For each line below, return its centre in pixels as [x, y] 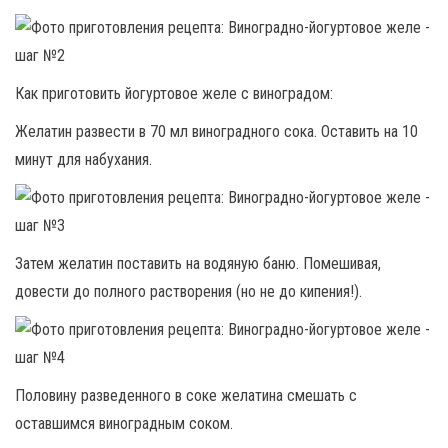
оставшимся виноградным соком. [124, 423]
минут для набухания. [83, 159]
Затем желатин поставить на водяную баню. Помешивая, [198, 263]
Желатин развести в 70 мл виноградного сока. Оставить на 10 [216, 131]
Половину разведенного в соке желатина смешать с [186, 395]
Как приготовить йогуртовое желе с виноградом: [174, 93]
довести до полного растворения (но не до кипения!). [188, 291]
